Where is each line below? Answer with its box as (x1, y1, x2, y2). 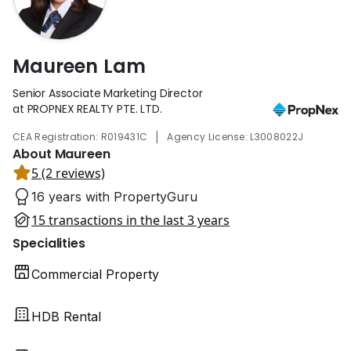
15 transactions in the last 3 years (31, 211, 230, 229)
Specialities (13, 233, 86, 252)
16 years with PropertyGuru (31, 188, 197, 204)
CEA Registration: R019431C (13, 129, 148, 143)
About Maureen (13, 144, 110, 163)
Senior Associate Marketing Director (13, 85, 203, 101)
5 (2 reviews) (31, 164, 105, 182)
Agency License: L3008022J (167, 129, 304, 143)
